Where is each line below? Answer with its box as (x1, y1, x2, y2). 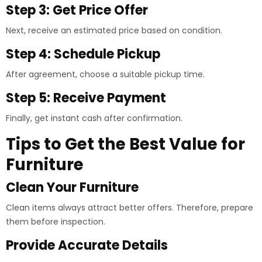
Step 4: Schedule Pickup (6, 45, 160, 63)
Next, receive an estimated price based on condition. (6, 25, 222, 36)
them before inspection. (6, 216, 105, 227)
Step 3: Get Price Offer (6, 1, 148, 19)
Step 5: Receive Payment (6, 89, 166, 107)
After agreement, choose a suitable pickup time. (6, 68, 205, 80)
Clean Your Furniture (6, 178, 139, 196)
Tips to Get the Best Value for (6, 133, 245, 156)
